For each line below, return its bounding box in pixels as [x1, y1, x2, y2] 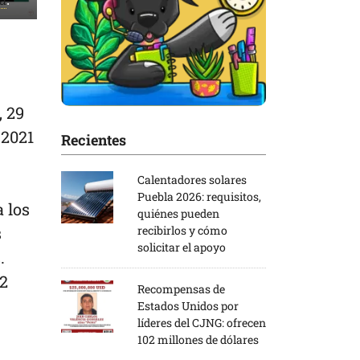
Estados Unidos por [137, 297, 239, 313]
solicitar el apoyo [137, 239, 226, 255]
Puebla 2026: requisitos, [137, 188, 261, 204]
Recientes [61, 129, 126, 149]
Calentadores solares [137, 171, 247, 187]
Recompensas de [137, 280, 225, 297]
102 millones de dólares [137, 331, 259, 347]
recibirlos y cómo [137, 222, 227, 238]
